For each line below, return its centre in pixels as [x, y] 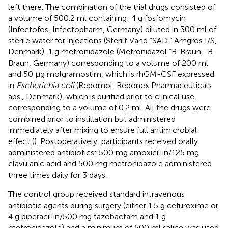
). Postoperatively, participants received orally [116, 141]
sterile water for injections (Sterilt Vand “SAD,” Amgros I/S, [112, 40]
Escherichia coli [45, 85]
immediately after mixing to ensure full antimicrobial [103, 130]
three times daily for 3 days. [58, 175]
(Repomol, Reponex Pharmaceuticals [143, 85]
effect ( [21, 141]
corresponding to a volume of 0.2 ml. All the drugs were [109, 107]
